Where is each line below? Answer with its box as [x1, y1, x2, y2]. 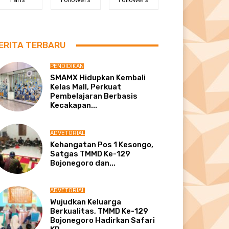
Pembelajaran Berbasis [50, 91, 138, 101]
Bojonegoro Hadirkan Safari [50, 215, 155, 225]
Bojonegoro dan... [50, 158, 116, 168]
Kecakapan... [50, 101, 98, 110]
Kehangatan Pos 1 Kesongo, [50, 140, 154, 149]
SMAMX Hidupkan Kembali [50, 73, 146, 83]
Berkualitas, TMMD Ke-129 [50, 206, 149, 216]
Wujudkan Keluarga [50, 197, 122, 207]
